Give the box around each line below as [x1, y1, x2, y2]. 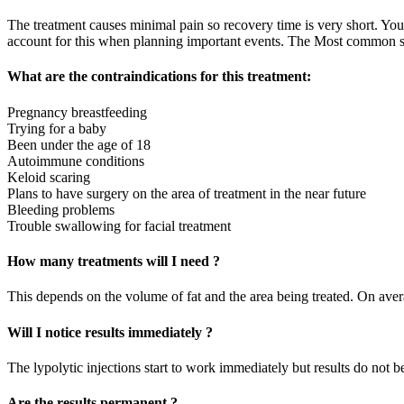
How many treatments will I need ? [7, 252, 220, 269]
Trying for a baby [7, 120, 106, 136]
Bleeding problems [7, 201, 115, 217]
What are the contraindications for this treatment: [7, 69, 311, 85]
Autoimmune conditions [7, 152, 144, 169]
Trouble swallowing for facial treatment [7, 217, 231, 234]
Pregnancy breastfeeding [7, 104, 147, 120]
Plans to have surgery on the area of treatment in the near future [7, 185, 366, 201]
